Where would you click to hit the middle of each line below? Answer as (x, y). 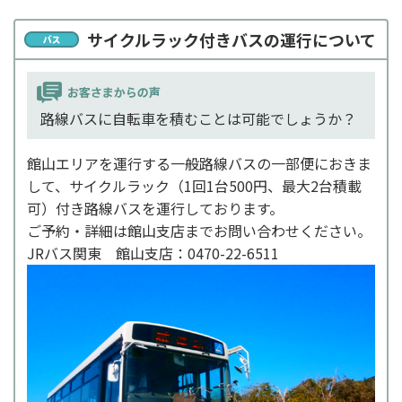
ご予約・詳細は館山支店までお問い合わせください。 (199, 231)
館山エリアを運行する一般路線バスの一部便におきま (199, 164)
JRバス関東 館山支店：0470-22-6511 (153, 253)
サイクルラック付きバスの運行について (232, 40)
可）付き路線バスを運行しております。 (155, 209)
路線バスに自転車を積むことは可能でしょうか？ (198, 119)
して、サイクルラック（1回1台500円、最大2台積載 (194, 186)
